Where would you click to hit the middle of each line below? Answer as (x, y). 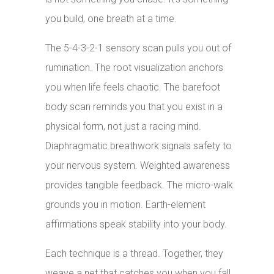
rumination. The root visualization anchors (135, 68)
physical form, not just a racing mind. (124, 127)
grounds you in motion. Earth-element (126, 205)
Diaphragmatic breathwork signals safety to (139, 146)
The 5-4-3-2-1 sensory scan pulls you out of (139, 48)
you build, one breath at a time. (111, 19)
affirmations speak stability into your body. (136, 224)
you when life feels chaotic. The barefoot (133, 87)
